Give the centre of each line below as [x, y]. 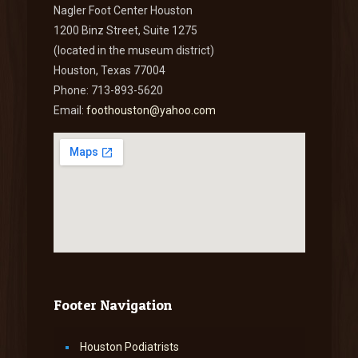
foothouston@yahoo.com [151, 110]
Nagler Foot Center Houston [123, 10]
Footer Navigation [112, 305]
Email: [70, 110]
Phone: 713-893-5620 [108, 90]
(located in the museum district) [133, 50]
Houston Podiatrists [129, 347]
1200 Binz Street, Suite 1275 [125, 30]
